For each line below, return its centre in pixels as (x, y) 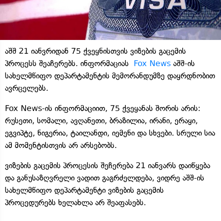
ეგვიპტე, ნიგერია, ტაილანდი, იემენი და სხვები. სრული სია (110, 133)
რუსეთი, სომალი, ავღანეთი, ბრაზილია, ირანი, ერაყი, (101, 120)
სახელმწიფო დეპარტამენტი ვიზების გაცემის (84, 190)
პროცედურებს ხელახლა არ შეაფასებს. (75, 202)
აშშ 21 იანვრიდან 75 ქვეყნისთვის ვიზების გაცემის (95, 51)
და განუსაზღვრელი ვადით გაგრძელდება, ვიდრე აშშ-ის (105, 178)
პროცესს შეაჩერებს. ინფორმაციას (69, 63)
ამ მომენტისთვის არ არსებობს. (61, 145)
